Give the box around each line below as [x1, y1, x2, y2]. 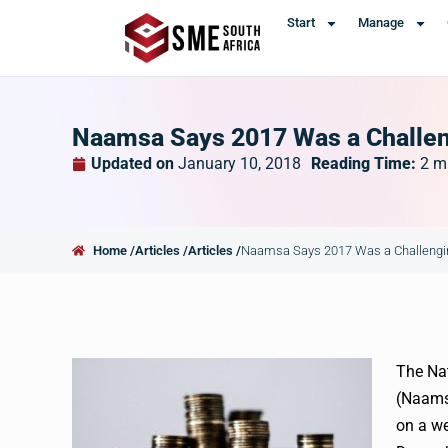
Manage [357, 15, 404, 30]
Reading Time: [311, 154, 420, 173]
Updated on [91, 154, 174, 173]
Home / [93, 243, 136, 258]
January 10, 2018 [178, 154, 301, 173]
